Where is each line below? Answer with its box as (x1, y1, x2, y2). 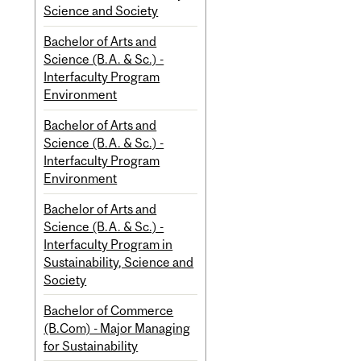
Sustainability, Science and (44, 254, 194, 269)
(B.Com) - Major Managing (44, 320, 191, 335)
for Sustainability (44, 338, 139, 353)
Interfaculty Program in (44, 236, 173, 251)
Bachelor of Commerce (44, 302, 174, 317)
